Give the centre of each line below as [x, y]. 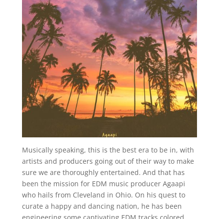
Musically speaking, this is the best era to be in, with [108, 150]
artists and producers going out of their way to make [108, 161]
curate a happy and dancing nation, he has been [102, 206]
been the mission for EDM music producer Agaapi [103, 184]
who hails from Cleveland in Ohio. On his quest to [103, 195]
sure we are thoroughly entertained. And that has [103, 173]
